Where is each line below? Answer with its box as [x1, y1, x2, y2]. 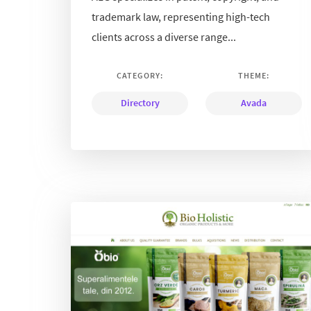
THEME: [238, 69, 270, 81]
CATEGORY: [117, 69, 164, 81]
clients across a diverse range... [92, 29, 236, 44]
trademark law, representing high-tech [92, 9, 270, 24]
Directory [120, 96, 160, 109]
